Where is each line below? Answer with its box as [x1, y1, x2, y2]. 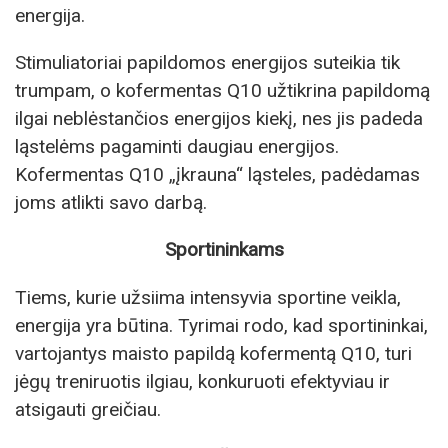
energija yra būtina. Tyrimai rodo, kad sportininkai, [15, 313, 428, 337]
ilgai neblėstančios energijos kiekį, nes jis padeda [15, 107, 423, 131]
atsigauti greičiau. [15, 397, 161, 421]
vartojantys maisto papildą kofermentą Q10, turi [15, 341, 412, 365]
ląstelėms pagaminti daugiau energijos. [15, 135, 339, 159]
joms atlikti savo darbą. [15, 191, 207, 215]
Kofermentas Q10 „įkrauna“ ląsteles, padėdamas [15, 163, 420, 187]
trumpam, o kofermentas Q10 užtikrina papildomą [15, 79, 430, 103]
